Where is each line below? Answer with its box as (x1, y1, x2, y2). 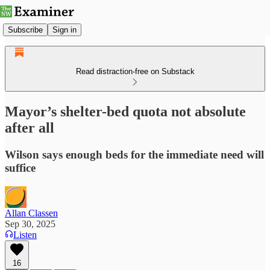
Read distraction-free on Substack (75, 67, 195, 76)
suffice (5, 161, 36, 174)
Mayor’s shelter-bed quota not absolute (5, 103, 246, 119)
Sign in (52, 25, 77, 34)
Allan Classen (5, 207, 58, 218)
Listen (13, 229, 37, 240)
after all (5, 119, 54, 136)
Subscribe (8, 25, 43, 34)
